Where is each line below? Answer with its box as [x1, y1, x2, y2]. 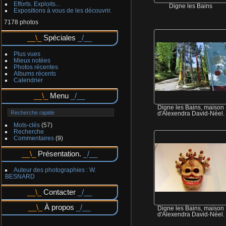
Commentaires [13, 135, 54, 142]
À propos [44, 203, 75, 212]
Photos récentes [13, 64, 58, 71]
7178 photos [4, 19, 38, 26]
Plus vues [13, 50, 40, 58]
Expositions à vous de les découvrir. [13, 7, 111, 14]
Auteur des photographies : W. [13, 166, 96, 174]
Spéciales [43, 33, 76, 42]
